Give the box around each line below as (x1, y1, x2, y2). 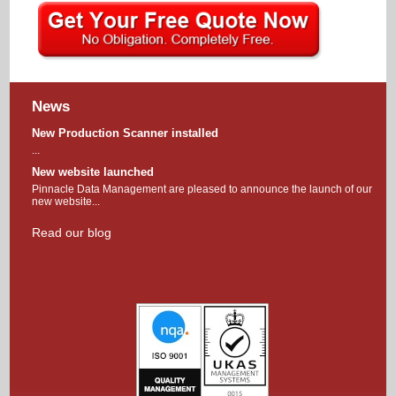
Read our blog (32, 225, 112, 240)
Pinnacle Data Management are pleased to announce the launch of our (32, 183, 373, 196)
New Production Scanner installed (32, 126, 219, 141)
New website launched (32, 165, 155, 179)
